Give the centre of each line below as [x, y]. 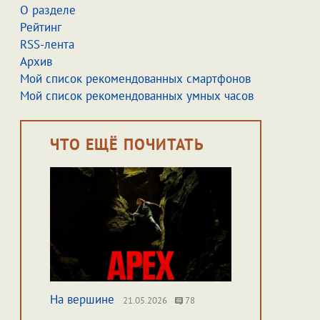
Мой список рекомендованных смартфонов [135, 79]
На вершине [82, 299]
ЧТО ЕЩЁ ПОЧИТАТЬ [127, 144]
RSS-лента [47, 44]
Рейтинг [40, 27]
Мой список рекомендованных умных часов [136, 96]
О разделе [47, 10]
